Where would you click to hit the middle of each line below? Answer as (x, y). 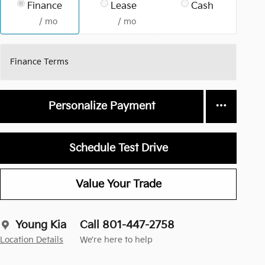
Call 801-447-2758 (127, 225)
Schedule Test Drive (118, 148)
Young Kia (41, 225)
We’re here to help (116, 240)
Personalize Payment (102, 106)
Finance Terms (39, 62)
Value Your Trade (118, 184)
